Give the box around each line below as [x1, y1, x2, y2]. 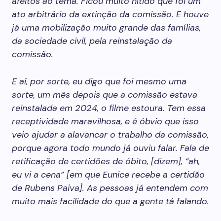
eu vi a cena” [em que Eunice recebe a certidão [12, 169, 205, 181]
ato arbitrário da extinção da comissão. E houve [12, 8, 209, 20]
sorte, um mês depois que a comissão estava [12, 89, 197, 101]
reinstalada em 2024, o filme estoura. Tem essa [12, 102, 206, 114]
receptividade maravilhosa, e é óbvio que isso [12, 115, 199, 127]
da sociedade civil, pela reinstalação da [12, 35, 172, 47]
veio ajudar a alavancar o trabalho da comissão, [12, 129, 209, 141]
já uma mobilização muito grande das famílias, [12, 22, 201, 34]
